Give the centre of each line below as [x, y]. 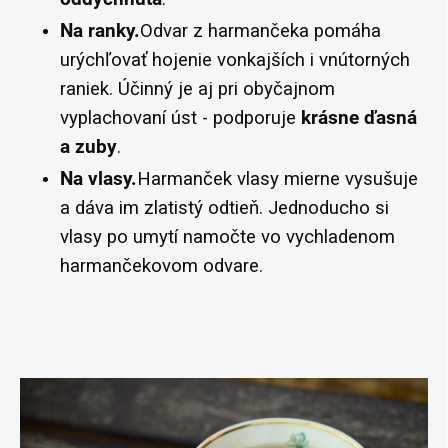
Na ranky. [100, 30]
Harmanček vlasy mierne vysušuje [277, 178]
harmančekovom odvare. [161, 265]
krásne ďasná [359, 117]
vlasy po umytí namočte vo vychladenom [227, 236]
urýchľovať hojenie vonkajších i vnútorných [235, 59]
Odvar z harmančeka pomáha [260, 30]
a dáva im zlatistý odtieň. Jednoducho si [224, 207]
